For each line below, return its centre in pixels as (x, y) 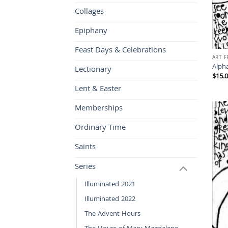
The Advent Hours (112, 215)
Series (85, 168)
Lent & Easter (98, 90)
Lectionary (93, 70)
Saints (85, 148)
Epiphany (91, 32)
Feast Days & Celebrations (120, 51)
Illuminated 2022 (110, 200)
